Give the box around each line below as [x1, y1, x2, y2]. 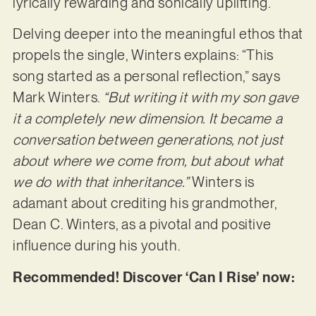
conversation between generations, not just [12, 131, 284, 149]
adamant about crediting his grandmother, [12, 195, 277, 212]
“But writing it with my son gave [103, 89, 299, 107]
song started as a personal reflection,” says [12, 68, 281, 85]
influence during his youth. [12, 237, 183, 255]
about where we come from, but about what [12, 152, 284, 170]
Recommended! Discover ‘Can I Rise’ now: [12, 268, 298, 286]
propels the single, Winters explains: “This [12, 47, 274, 64]
